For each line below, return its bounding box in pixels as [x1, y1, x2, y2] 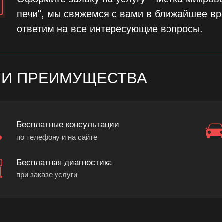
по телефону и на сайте [16, 133, 97, 141]
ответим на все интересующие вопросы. [17, 23, 203, 34]
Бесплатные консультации [16, 119, 119, 129]
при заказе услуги [16, 170, 77, 179]
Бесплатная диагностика [16, 157, 112, 167]
